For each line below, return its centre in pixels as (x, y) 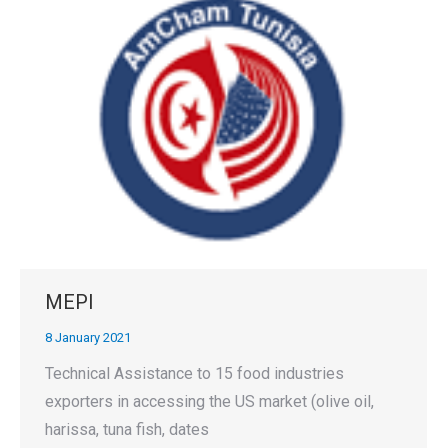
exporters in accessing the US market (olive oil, (209, 401)
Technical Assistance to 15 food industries (194, 373)
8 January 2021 (88, 337)
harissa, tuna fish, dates (127, 429)
